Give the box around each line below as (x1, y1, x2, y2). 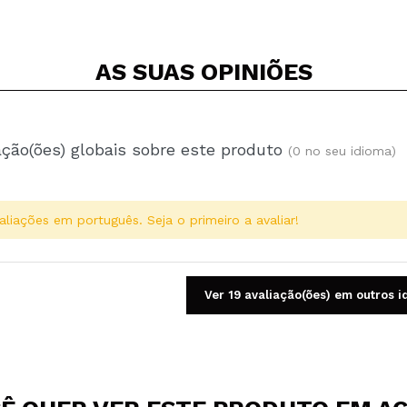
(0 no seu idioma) (288, 143, 396, 158)
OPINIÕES (200, 57, 313, 85)
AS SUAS (94, 57, 201, 85)
